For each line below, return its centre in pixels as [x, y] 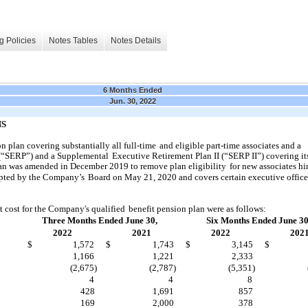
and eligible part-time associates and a [230, 145]
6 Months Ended [133, 90]
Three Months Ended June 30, [100, 220]
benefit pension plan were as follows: [197, 208]
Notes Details [136, 41]
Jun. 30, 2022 [133, 101]
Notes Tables [73, 41]
